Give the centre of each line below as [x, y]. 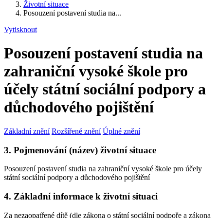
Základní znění [27, 131]
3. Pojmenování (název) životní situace [80, 150]
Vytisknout [20, 29]
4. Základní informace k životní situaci [81, 197]
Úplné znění [121, 131]
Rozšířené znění [76, 131]
